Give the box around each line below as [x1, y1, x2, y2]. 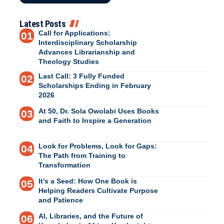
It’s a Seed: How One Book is [38, 176, 137, 185]
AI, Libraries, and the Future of [38, 211, 143, 220]
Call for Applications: [38, 28, 110, 37]
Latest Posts [19, 18, 65, 29]
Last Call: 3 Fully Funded [38, 71, 124, 80]
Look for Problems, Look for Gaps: [38, 141, 157, 150]
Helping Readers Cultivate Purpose [38, 186, 158, 194]
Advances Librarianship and [38, 47, 135, 56]
